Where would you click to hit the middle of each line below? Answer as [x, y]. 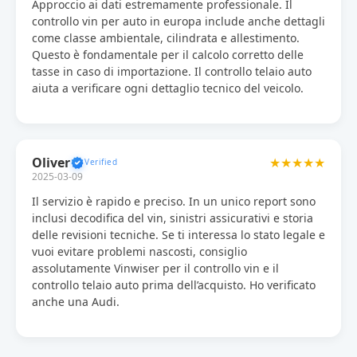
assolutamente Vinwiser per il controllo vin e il [155, 268]
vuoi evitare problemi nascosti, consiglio [139, 251]
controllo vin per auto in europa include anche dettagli [178, 21]
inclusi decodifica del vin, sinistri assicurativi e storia [173, 218]
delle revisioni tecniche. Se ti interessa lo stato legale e [178, 234]
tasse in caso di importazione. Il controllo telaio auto [172, 71]
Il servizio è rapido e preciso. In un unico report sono [174, 201]
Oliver [51, 162]
